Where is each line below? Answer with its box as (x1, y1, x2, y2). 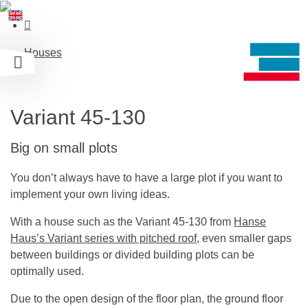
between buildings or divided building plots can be (10, 248, 254, 261)
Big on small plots (10, 140, 118, 155)
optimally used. (10, 265, 84, 277)
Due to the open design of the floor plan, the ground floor (10, 292, 283, 305)
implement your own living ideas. (10, 188, 170, 200)
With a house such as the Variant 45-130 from (10, 215, 234, 228)
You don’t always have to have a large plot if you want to (10, 171, 283, 184)
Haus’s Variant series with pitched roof (10, 232, 197, 244)
